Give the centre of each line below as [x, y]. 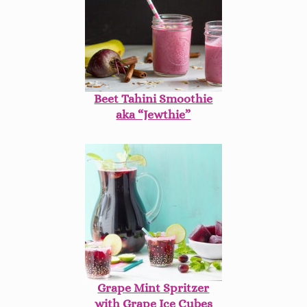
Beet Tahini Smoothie [153, 99]
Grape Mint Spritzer [153, 288]
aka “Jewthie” [153, 115]
